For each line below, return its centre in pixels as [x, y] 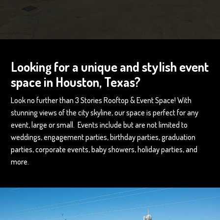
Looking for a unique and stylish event [110, 67]
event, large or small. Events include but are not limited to [99, 125]
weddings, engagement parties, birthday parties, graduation [103, 137]
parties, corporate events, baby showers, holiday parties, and [104, 149]
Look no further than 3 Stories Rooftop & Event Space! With [101, 100]
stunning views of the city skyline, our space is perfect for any [105, 112]
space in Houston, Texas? [76, 82]
